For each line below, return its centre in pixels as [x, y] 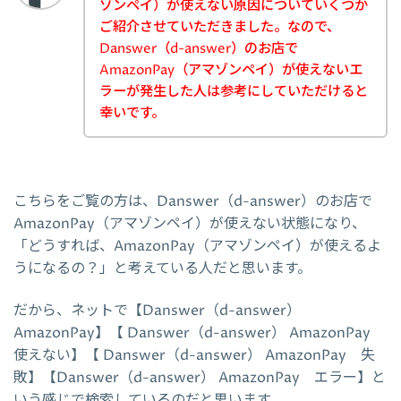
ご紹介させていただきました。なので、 [220, 28]
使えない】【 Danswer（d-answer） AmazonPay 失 [194, 355]
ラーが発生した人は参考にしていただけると [234, 92]
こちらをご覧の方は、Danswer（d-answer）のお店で [193, 201]
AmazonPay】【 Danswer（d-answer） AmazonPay [199, 333]
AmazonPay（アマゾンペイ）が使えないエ [231, 71]
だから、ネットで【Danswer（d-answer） [157, 310]
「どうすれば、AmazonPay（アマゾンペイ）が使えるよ [197, 246]
